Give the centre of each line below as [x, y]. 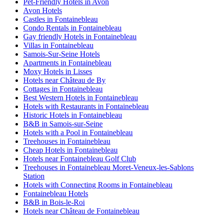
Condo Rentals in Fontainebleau [72, 28]
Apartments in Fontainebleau [67, 62]
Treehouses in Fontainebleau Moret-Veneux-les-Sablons [108, 167]
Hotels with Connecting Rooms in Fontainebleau [98, 185]
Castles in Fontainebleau [61, 19]
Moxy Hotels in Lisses [58, 71]
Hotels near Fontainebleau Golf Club [80, 158]
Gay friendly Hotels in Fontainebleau [80, 36]
